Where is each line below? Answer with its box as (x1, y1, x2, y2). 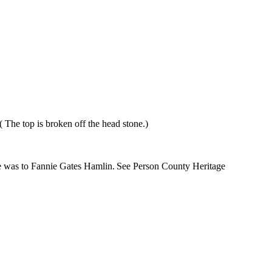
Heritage (189, 161, 225, 172)
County (161, 161, 190, 172)
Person (132, 161, 159, 172)
